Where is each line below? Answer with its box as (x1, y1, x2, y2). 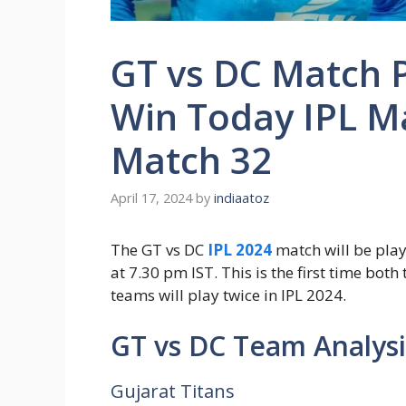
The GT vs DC (111, 239, 208, 261)
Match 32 (111, 134, 272, 185)
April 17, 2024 (111, 189, 192, 208)
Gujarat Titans (111, 378, 239, 403)
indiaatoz (214, 189, 269, 208)
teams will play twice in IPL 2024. (111, 285, 350, 306)
